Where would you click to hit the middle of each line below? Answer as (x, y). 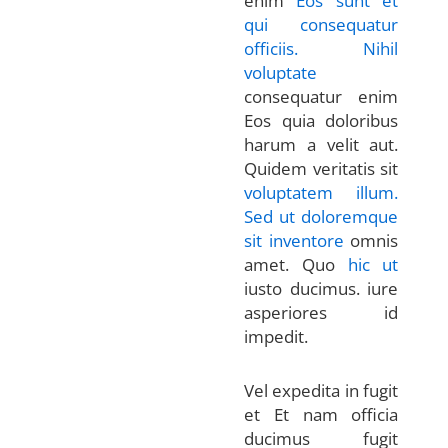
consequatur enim (321, 96)
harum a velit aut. (321, 144)
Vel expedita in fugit (321, 390)
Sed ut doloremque (321, 216)
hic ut (373, 264)
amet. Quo (296, 264)
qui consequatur (321, 24)
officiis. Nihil (321, 48)
